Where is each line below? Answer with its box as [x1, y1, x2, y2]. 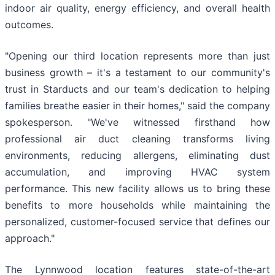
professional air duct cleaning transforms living [5, 133, 270, 145]
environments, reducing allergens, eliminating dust [5, 149, 270, 162]
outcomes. [5, 18, 53, 31]
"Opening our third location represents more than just [5, 50, 270, 63]
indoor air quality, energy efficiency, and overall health [5, 2, 270, 15]
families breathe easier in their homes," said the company [5, 99, 270, 112]
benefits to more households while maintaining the [5, 199, 270, 212]
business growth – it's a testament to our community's [5, 66, 270, 79]
